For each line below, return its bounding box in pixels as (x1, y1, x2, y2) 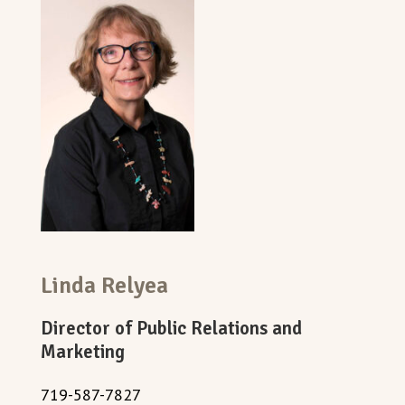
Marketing (41, 340, 125, 363)
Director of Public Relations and (41, 316, 302, 340)
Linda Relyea (41, 270, 168, 299)
